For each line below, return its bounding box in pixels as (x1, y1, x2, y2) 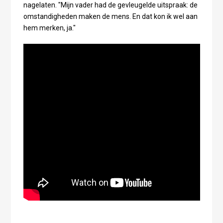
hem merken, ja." (23, 24, 76, 32)
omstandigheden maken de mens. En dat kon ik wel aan (23, 12, 198, 21)
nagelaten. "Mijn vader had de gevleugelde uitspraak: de (23, 1, 198, 9)
